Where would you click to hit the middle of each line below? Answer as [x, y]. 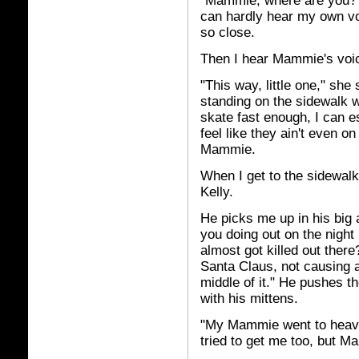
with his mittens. [249, 298]
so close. [228, 32]
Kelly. [217, 192]
